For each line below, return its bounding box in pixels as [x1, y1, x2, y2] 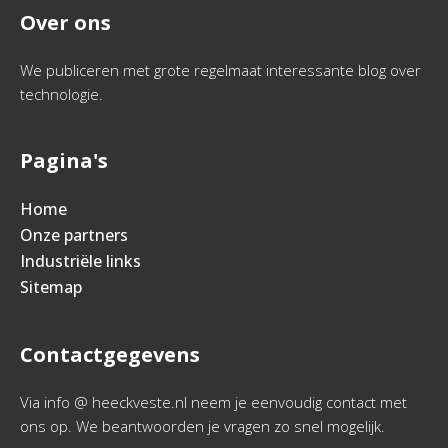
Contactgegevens [20, 340, 200, 368]
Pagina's [20, 146, 108, 174]
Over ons [20, 8, 111, 36]
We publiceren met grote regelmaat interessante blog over [20, 59, 421, 80]
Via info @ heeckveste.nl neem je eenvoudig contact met [20, 391, 407, 412]
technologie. [20, 83, 103, 104]
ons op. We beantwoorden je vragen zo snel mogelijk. [20, 415, 385, 436]
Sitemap [20, 275, 82, 298]
